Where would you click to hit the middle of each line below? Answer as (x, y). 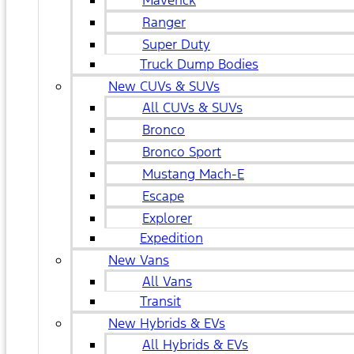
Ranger (164, 22)
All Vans (167, 281)
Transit (160, 301)
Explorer (167, 218)
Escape (163, 196)
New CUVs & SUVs (164, 86)
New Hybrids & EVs (167, 323)
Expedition (171, 238)
